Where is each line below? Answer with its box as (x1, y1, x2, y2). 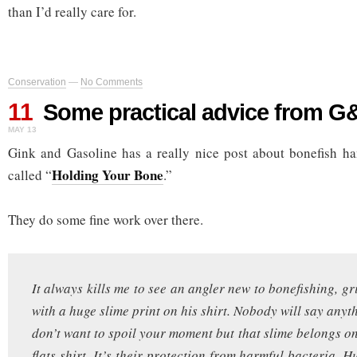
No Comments (80, 76, 143, 88)
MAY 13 (8, 124, 37, 134)
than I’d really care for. (8, 2, 136, 21)
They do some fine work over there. (8, 210, 203, 229)
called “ (8, 165, 52, 184)
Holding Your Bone (52, 164, 163, 185)
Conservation (8, 76, 66, 88)
